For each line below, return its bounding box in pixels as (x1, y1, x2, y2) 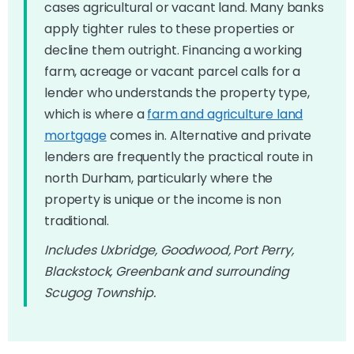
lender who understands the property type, (44, 83, 310, 102)
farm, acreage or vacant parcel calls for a (44, 62, 301, 81)
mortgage (44, 126, 107, 145)
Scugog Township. (44, 283, 156, 302)
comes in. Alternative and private (106, 126, 312, 145)
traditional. (44, 211, 110, 230)
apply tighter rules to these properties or (44, 19, 296, 38)
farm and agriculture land (147, 104, 303, 123)
